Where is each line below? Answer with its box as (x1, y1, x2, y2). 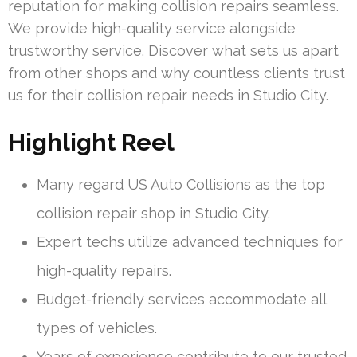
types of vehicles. (37, 319, 157, 336)
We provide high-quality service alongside (8, 19, 296, 37)
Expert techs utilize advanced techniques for (37, 233, 343, 250)
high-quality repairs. (37, 261, 171, 279)
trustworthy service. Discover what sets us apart (8, 41, 339, 59)
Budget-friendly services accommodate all (37, 290, 326, 308)
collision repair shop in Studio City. (37, 204, 270, 222)
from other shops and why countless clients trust (8, 64, 345, 81)
